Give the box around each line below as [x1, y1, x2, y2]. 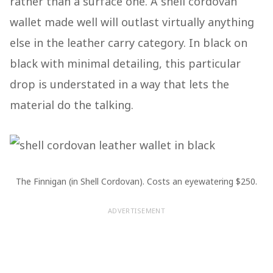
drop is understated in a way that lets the [10, 77, 229, 92]
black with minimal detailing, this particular [10, 56, 241, 71]
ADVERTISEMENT [107, 206, 166, 216]
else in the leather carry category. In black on [10, 35, 247, 51]
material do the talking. [10, 97, 133, 113]
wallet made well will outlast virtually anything [10, 15, 254, 30]
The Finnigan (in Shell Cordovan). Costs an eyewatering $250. [16, 175, 257, 188]
